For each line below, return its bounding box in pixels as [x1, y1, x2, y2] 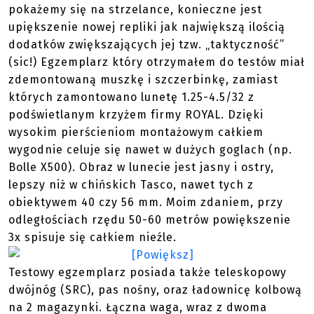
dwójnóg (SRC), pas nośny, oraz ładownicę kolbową [8, 283, 302, 296]
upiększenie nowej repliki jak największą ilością [8, 20, 285, 34]
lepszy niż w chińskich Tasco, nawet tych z [8, 178, 254, 191]
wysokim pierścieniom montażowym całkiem [8, 125, 264, 139]
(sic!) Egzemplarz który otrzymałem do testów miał [8, 55, 305, 69]
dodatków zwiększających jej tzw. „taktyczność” [8, 38, 285, 51]
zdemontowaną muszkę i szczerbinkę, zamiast [8, 73, 278, 86]
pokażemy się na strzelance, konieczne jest [8, 3, 262, 16]
